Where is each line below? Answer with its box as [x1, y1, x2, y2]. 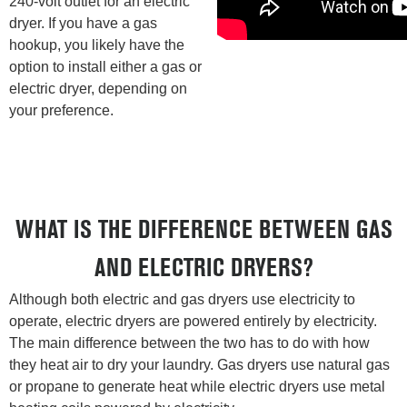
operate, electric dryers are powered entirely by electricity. [9, 313, 377, 330]
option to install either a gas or [9, 59, 202, 75]
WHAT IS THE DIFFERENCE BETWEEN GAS [15, 220, 392, 243]
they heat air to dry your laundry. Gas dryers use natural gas [9, 357, 390, 373]
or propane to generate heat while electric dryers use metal [9, 379, 385, 395]
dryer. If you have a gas [9, 15, 157, 32]
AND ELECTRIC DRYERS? [94, 258, 313, 282]
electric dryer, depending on [9, 81, 187, 97]
